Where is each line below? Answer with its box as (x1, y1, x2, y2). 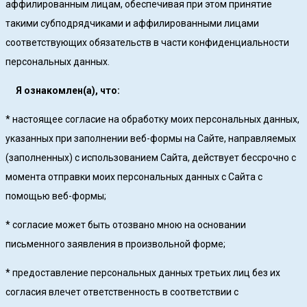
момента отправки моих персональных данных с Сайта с (5, 171, 262, 183)
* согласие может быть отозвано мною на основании (5, 219, 246, 231)
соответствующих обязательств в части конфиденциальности (5, 37, 289, 49)
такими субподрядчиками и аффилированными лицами (5, 18, 259, 29)
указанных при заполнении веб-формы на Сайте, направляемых (5, 133, 296, 145)
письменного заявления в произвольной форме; (5, 238, 225, 250)
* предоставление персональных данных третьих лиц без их (5, 267, 280, 279)
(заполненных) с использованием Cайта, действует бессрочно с (5, 152, 296, 164)
